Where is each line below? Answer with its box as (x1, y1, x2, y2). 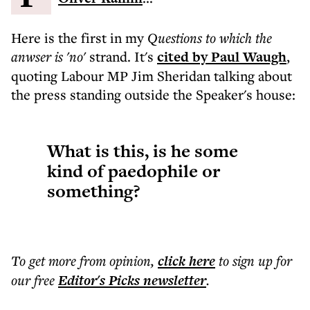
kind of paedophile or (47, 158, 220, 183)
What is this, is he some (47, 138, 238, 163)
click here (158, 251, 215, 271)
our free (11, 271, 55, 289)
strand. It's (89, 47, 157, 66)
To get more (11, 251, 80, 270)
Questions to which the (147, 28, 272, 47)
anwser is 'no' (11, 47, 89, 66)
